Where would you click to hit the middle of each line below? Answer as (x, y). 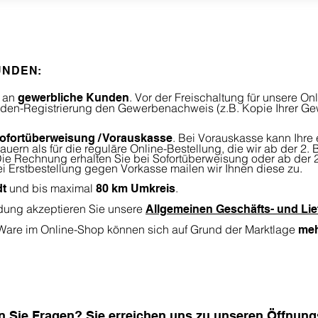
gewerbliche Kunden (73, 98)
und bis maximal (51, 188)
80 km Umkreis (134, 188)
